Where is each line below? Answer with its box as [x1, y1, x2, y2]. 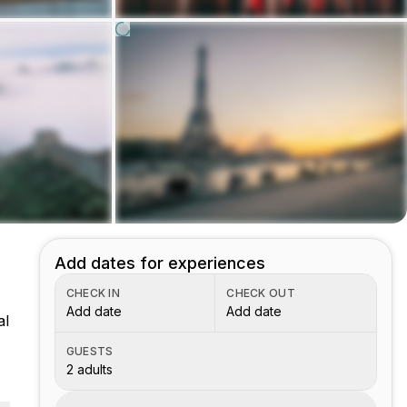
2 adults [65, 362, 113, 377]
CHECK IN [65, 286, 121, 300]
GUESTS [65, 344, 114, 358]
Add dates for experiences [54, 253, 265, 273]
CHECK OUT [226, 286, 295, 300]
